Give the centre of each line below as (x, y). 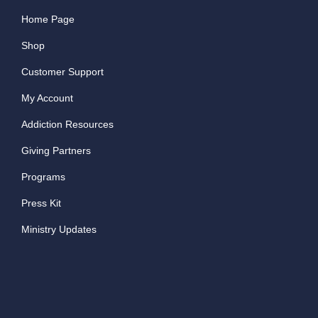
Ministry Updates (59, 230)
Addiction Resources (67, 125)
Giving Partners (56, 151)
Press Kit (41, 203)
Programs (43, 177)
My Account (47, 98)
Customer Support (62, 72)
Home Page (48, 20)
